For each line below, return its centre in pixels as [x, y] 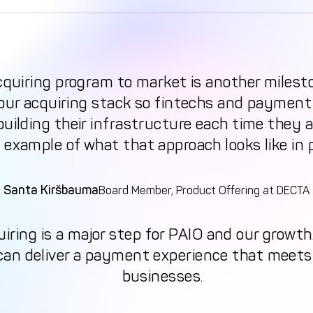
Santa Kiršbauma [51, 190]
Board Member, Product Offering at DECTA [204, 190]
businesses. [162, 276]
